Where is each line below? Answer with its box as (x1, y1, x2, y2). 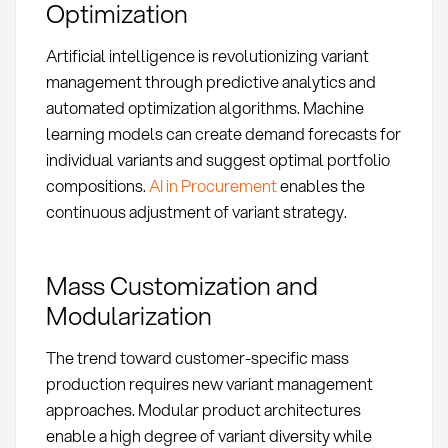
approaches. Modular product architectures (45, 397, 361, 421)
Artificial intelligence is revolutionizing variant (45, 44, 369, 68)
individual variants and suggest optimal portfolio (45, 148, 390, 172)
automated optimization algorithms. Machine (45, 96, 364, 120)
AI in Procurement (148, 174, 277, 198)
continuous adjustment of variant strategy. (45, 200, 347, 224)
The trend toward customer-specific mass (45, 345, 349, 369)
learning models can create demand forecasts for (45, 122, 401, 146)
